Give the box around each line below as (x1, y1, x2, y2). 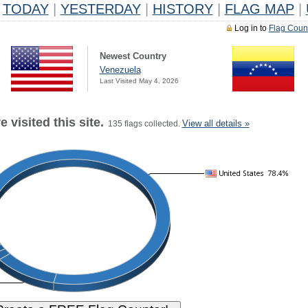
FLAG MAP (224, 1, 294, 16)
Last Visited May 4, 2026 (99, 77, 179, 85)
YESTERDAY (60, 1, 141, 16)
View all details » (181, 118, 250, 129)
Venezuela (99, 65, 141, 75)
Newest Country (99, 51, 166, 61)
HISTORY (152, 1, 213, 16)
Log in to (234, 23, 269, 33)
